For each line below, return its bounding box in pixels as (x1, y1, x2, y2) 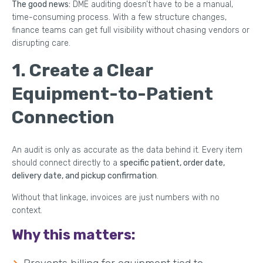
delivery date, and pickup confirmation (12, 170, 157, 181)
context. (12, 205, 42, 215)
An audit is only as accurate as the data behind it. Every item (12, 144, 242, 155)
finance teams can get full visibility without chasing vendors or (12, 25, 249, 35)
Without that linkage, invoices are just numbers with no (12, 192, 220, 203)
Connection (12, 106, 114, 128)
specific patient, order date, (120, 157, 225, 168)
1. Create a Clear (12, 59, 153, 81)
